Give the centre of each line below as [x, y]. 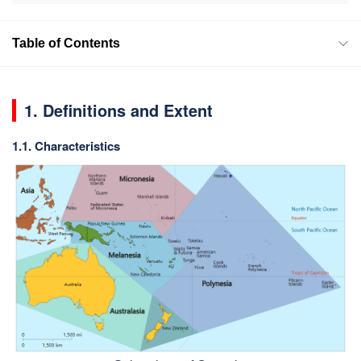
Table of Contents [66, 43]
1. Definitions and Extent [118, 110]
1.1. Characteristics [66, 145]
